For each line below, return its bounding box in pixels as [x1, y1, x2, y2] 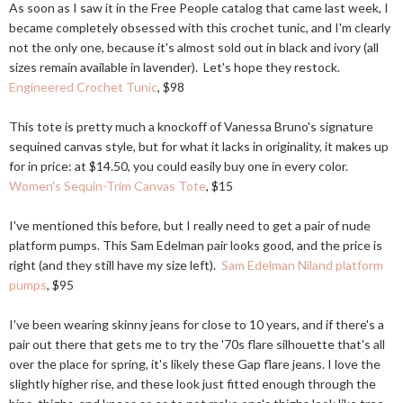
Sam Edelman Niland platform [221, 257, 383, 273]
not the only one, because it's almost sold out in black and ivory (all [9, 40, 379, 55]
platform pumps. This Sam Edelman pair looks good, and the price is [9, 237, 382, 253]
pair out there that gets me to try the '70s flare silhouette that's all [9, 336, 385, 352]
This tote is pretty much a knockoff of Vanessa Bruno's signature [9, 119, 373, 134]
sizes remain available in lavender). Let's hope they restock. [9, 59, 340, 75]
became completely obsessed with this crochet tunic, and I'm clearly [9, 20, 390, 35]
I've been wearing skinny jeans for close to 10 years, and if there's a [9, 317, 384, 332]
